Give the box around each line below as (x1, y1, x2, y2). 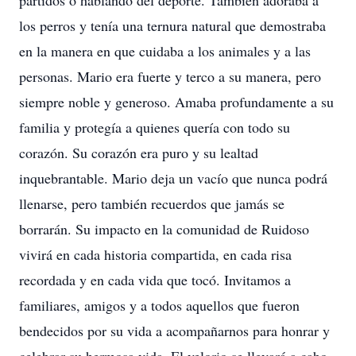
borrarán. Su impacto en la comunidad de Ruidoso (19, 219, 309, 238)
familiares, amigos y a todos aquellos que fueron (19, 296, 300, 315)
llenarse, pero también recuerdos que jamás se (19, 194, 284, 213)
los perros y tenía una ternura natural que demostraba (19, 16, 326, 35)
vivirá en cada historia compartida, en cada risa (19, 245, 292, 264)
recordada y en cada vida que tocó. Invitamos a (19, 270, 291, 289)
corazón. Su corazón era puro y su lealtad (19, 143, 258, 162)
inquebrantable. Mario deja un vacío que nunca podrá (19, 168, 327, 188)
